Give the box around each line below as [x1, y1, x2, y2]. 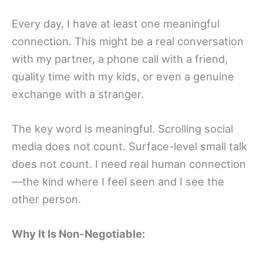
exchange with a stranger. [12, 87, 144, 100]
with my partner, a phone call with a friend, [12, 52, 228, 65]
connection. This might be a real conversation [12, 34, 244, 48]
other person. [12, 193, 81, 206]
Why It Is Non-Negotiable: [12, 227, 145, 241]
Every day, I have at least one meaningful [12, 16, 220, 30]
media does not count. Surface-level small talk [12, 140, 247, 153]
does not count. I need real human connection [12, 157, 246, 171]
